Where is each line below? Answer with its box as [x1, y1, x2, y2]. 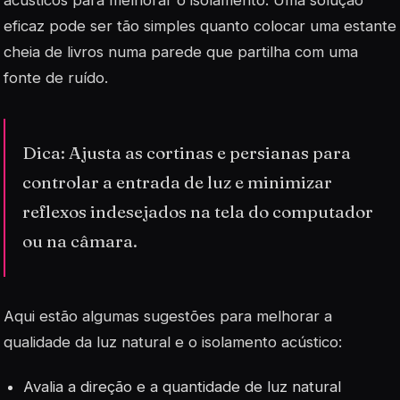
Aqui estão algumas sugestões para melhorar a [4, 307, 332, 326]
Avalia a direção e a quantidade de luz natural [23, 377, 342, 396]
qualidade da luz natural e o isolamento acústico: [4, 333, 342, 352]
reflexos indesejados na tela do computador [22, 201, 374, 223]
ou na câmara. [22, 230, 138, 253]
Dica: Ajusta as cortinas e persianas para [22, 142, 352, 164]
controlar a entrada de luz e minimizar [22, 171, 333, 194]
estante [344, 16, 396, 35]
